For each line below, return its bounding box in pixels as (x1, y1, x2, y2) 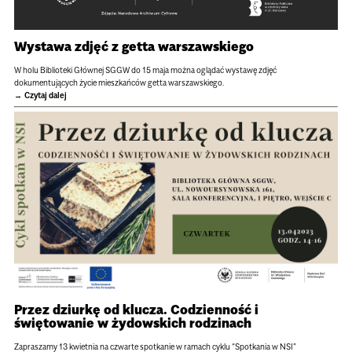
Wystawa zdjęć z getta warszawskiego (13, 38, 257, 54)
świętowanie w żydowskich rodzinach (13, 315, 255, 332)
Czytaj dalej (24, 90, 67, 100)
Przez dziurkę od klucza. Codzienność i (13, 302, 258, 318)
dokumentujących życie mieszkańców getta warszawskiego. (13, 77, 224, 87)
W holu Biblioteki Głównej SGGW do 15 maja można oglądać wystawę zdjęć (13, 64, 277, 75)
